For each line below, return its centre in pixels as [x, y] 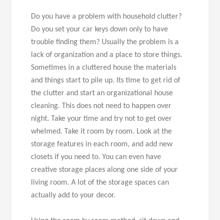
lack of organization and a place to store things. [107, 55]
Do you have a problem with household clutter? [107, 17]
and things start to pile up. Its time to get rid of [106, 81]
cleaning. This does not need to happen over [101, 106]
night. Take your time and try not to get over [102, 119]
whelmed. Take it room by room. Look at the [102, 132]
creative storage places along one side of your [105, 170]
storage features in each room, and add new [102, 144]
